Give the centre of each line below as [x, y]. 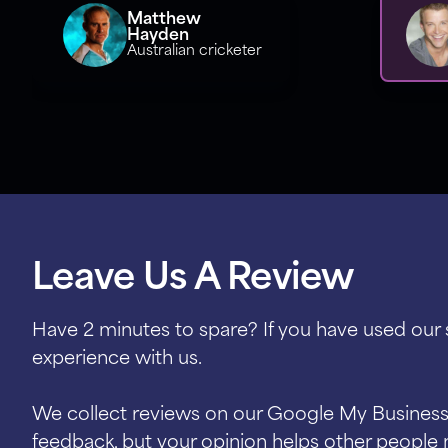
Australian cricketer [195, 51]
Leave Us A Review [193, 280]
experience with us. [117, 359]
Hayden [158, 35]
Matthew [164, 19]
